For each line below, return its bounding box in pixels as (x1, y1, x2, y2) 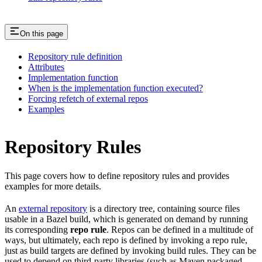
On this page (20, 29, 63, 38)
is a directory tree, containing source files (87, 203, 240, 213)
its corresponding (5, 224, 70, 235)
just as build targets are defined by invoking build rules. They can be (5, 245, 256, 256)
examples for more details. (5, 181, 101, 191)
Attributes (28, 61, 64, 72)
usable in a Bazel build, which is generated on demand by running (5, 213, 248, 224)
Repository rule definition (28, 51, 122, 61)
